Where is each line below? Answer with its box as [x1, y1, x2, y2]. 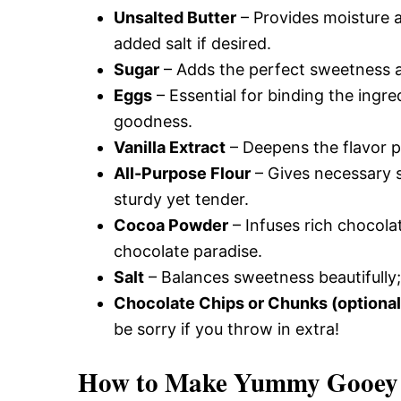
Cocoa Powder [114, 216, 228, 235]
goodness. [114, 112, 192, 131]
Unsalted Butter [114, 8, 236, 27]
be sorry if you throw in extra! [114, 320, 339, 338]
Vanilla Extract [114, 138, 226, 157]
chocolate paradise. [114, 242, 262, 260]
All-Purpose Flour [114, 164, 251, 183]
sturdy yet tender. [114, 190, 249, 209]
